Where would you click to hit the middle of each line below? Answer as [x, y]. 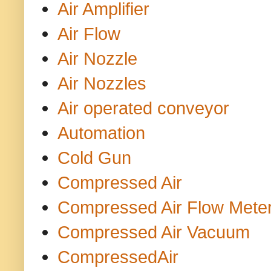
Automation [101, 133]
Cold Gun [94, 158]
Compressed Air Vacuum [154, 232]
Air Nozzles [102, 83]
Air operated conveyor [143, 108]
